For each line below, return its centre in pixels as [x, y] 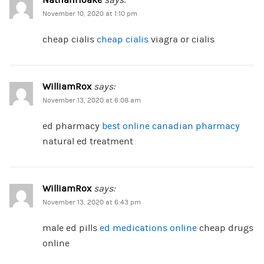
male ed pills [71, 228]
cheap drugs [225, 228]
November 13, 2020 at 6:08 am [91, 101]
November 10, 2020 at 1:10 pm [90, 14]
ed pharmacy [72, 126]
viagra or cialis [181, 40]
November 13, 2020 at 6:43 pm [91, 203]
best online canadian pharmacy [171, 126]
